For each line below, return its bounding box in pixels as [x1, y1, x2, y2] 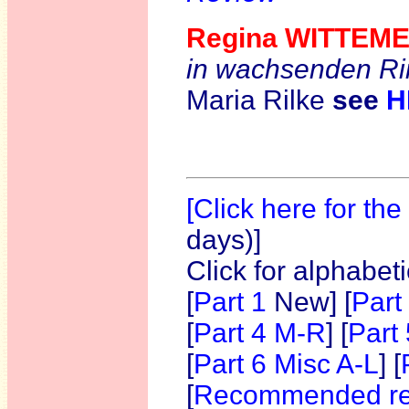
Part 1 [194, 287, 274, 317]
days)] [186, 225, 261, 255]
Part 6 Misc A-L [194, 349, 379, 379]
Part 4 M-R [194, 318, 326, 348]
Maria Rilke [186, 85, 332, 115]
